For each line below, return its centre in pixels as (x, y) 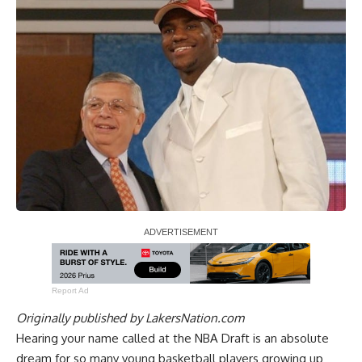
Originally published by (81, 318)
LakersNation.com (195, 318)
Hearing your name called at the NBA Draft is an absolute (173, 338)
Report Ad (70, 290)
